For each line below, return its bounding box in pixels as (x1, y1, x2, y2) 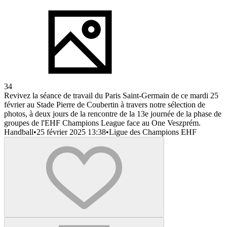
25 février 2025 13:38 (36, 127, 106, 136)
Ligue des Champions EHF (109, 127, 197, 136)
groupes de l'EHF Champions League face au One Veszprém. (4, 118, 201, 127)
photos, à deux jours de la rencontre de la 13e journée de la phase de (4, 109, 221, 118)
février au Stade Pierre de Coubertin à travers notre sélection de (4, 100, 205, 109)
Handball (4, 127, 33, 136)
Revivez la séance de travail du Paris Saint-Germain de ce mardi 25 (4, 91, 218, 100)
